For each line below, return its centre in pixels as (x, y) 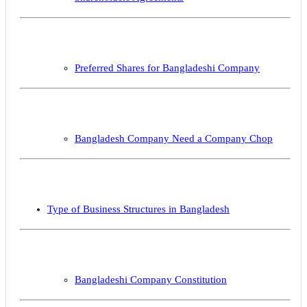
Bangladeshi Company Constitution (151, 279)
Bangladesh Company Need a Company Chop (174, 138)
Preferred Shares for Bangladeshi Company (167, 67)
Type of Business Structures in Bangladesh (138, 209)
